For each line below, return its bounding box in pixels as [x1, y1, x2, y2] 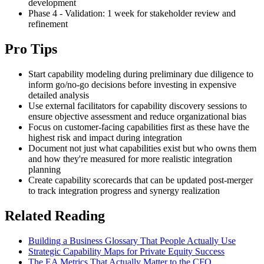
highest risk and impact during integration [28, 133, 182, 143]
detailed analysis [28, 90, 89, 101]
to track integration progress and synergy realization [28, 186, 220, 196]
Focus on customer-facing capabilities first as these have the [28, 122, 249, 133]
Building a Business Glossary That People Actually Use [28, 235, 236, 246]
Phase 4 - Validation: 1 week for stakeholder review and [28, 8, 236, 19]
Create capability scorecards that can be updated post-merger [28, 175, 253, 186]
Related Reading [5, 208, 105, 224]
